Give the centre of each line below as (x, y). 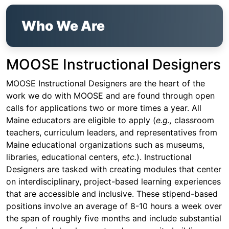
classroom (193, 120)
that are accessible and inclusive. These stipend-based (112, 194)
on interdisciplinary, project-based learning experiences (113, 182)
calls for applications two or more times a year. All (104, 108)
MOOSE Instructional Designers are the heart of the (106, 84)
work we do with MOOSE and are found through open (110, 96)
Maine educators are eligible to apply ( (81, 120)
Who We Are (63, 26)
